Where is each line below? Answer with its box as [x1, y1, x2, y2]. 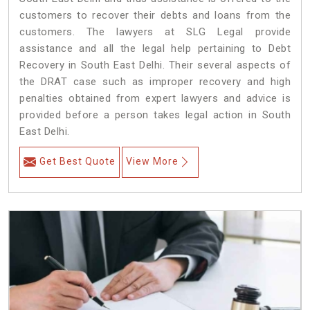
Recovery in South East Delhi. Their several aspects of [19, 59, 291, 72]
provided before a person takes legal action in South [19, 109, 291, 122]
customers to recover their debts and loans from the [19, 9, 291, 22]
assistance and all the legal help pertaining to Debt [19, 42, 291, 55]
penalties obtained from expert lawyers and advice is [19, 92, 291, 105]
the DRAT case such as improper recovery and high [19, 75, 291, 89]
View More [126, 156, 179, 167]
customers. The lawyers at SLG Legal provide [19, 26, 291, 39]
